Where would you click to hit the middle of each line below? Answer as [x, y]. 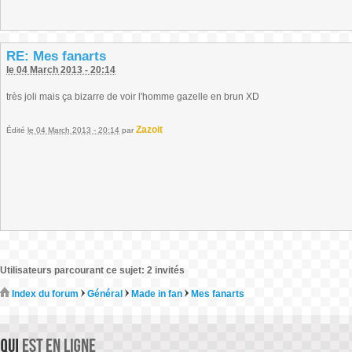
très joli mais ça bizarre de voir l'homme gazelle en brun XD [133, 97]
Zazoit [149, 130]
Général [105, 294]
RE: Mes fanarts [56, 56]
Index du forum [44, 294]
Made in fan [157, 294]
